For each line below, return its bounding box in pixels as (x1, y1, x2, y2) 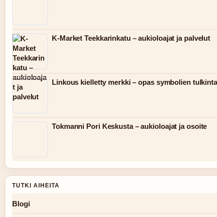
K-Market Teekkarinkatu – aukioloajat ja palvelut (52, 34, 211, 43)
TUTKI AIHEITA (12, 182, 60, 189)
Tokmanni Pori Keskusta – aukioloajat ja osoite (52, 122, 207, 131)
